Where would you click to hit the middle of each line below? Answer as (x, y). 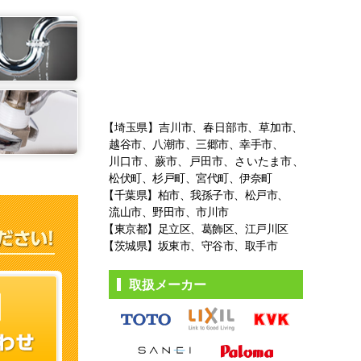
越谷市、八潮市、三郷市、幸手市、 (196, 143)
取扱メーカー (168, 284)
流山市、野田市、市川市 (169, 211)
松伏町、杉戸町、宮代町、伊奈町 (191, 177)
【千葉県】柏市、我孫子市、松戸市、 (196, 194)
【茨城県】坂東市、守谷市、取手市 (190, 245)
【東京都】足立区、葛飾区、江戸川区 (196, 228)
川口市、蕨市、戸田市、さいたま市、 (206, 160)
